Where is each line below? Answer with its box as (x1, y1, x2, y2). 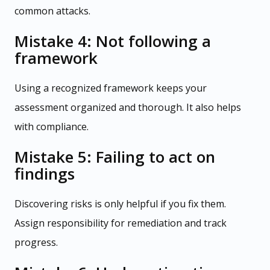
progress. (14, 236, 58, 250)
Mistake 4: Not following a (14, 30, 211, 52)
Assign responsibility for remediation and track (14, 216, 227, 230)
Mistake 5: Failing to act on (14, 146, 215, 168)
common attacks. (14, 4, 90, 18)
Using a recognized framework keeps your (14, 81, 207, 95)
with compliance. (14, 120, 89, 134)
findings (14, 163, 75, 185)
